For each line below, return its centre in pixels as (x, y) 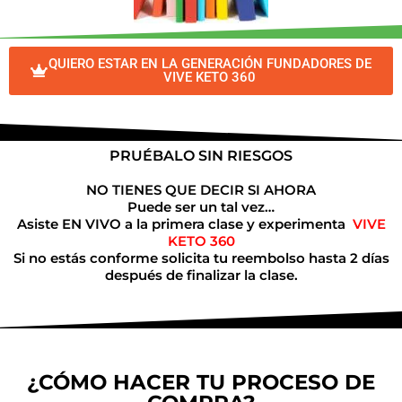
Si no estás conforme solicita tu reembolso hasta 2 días (201, 258)
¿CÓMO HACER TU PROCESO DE (201, 382)
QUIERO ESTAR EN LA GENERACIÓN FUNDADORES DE (210, 63)
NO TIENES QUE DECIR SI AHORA (201, 189)
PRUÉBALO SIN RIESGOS (201, 155)
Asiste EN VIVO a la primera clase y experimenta (183, 223)
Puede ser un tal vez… (201, 206)
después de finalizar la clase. (201, 275)
